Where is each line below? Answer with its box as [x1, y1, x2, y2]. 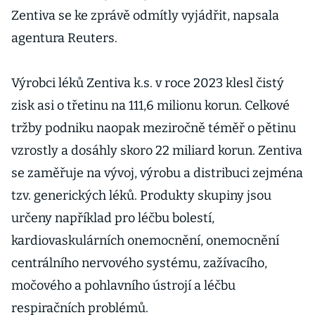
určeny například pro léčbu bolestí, [11, 210, 214, 226]
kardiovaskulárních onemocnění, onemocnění [11, 233, 279, 248]
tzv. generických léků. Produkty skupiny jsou [11, 188, 271, 203]
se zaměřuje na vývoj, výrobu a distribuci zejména [11, 165, 303, 181]
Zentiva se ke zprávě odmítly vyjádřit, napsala [11, 8, 279, 23]
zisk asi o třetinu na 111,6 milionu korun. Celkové [11, 98, 290, 113]
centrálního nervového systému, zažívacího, [11, 255, 267, 271]
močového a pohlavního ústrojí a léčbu [11, 278, 236, 293]
